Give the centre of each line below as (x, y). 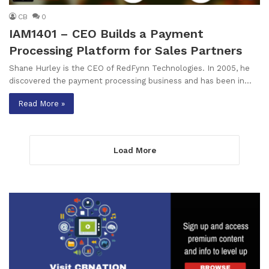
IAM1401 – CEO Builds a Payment (106, 33)
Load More (134, 150)
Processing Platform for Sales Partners (125, 50)
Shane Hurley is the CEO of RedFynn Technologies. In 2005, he (129, 68)
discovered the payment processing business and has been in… (130, 80)
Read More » (41, 103)
